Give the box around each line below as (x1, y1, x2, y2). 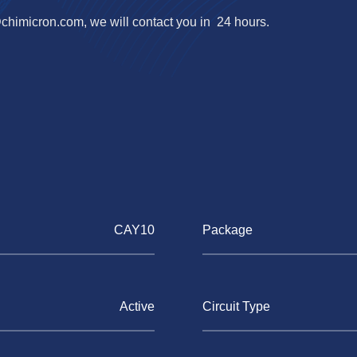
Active (120, 300, 155, 313)
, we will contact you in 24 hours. (84, 15, 269, 29)
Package (202, 223, 253, 237)
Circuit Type (202, 300, 270, 313)
